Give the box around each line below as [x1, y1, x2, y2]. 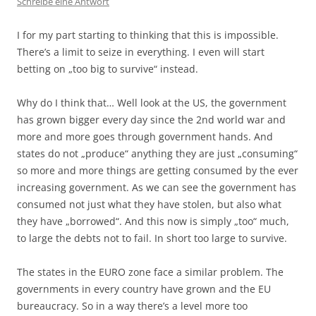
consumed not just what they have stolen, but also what [17, 197, 281, 211]
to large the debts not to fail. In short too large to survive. [17, 231, 287, 245]
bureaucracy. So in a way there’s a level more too [17, 299, 248, 312]
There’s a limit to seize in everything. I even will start [17, 45, 265, 59]
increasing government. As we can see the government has [17, 181, 296, 194]
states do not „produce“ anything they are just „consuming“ [17, 147, 298, 160]
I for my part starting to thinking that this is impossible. [17, 28, 279, 42]
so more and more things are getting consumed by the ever [17, 164, 298, 177]
